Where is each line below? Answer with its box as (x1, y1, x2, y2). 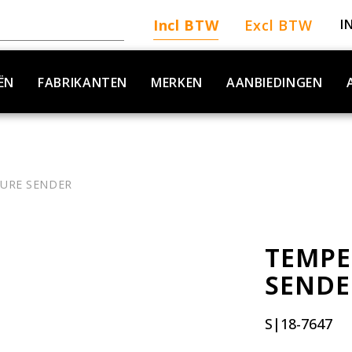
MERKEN (151, 74, 203, 91)
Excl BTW (244, 16, 313, 35)
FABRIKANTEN (38, 74, 128, 91)
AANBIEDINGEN (225, 74, 323, 91)
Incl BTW (152, 16, 219, 35)
